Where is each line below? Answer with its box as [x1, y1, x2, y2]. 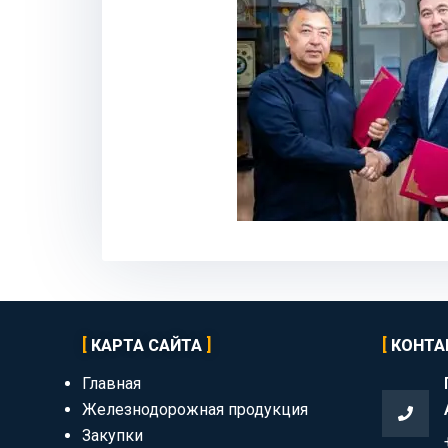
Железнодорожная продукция [82, 400, 308, 420]
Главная [82, 374, 141, 394]
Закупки [82, 426, 143, 446]
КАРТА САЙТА [91, 336, 202, 356]
